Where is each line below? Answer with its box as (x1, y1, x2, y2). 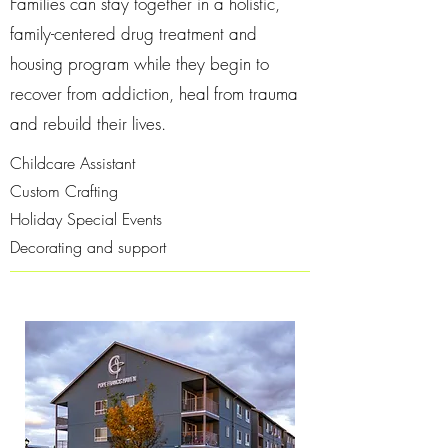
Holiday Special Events (10, 208, 162, 230)
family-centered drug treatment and (10, 22, 257, 45)
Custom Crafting (10, 180, 118, 202)
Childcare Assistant (10, 152, 135, 174)
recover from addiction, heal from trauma (10, 82, 298, 105)
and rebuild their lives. (10, 112, 166, 135)
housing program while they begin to (10, 52, 269, 75)
